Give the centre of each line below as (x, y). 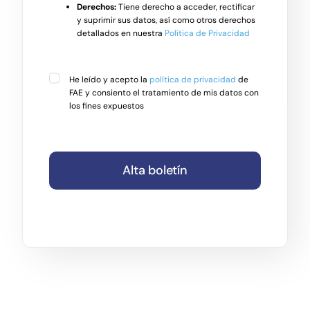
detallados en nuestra (120, 34)
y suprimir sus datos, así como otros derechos (166, 20)
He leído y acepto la (109, 80)
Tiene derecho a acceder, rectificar (185, 7)
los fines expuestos (106, 106)
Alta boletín (155, 171)
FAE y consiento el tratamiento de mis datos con (164, 93)
